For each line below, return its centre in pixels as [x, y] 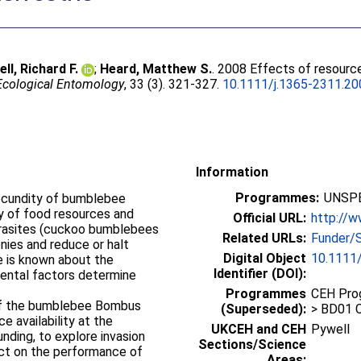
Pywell [330, 329]
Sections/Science [252, 344]
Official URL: [270, 218]
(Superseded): [263, 309]
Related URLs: [264, 238]
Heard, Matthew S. [156, 69]
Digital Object [265, 258]
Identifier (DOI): [260, 273]
